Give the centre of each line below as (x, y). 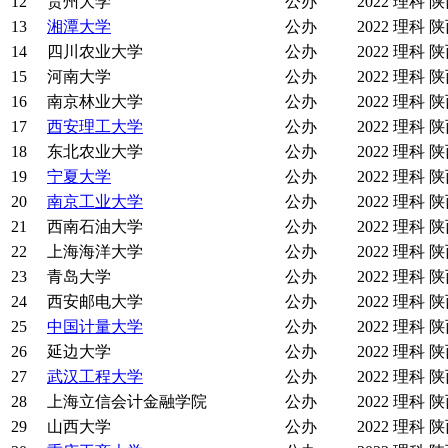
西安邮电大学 (95, 302)
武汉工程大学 (95, 377)
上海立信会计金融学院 (127, 402)
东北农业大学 (95, 152)
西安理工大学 (95, 127)
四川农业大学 (95, 52)
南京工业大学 (95, 202)
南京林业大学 (95, 102)
